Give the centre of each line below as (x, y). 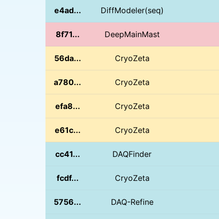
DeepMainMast (132, 34)
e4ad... (67, 10)
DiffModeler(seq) (132, 10)
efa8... (67, 106)
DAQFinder (132, 154)
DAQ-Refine (132, 202)
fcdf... (67, 178)
